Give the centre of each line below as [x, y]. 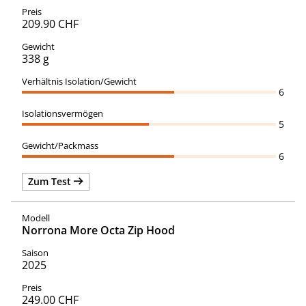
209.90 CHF [50, 24]
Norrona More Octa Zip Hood [98, 230]
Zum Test [51, 181]
